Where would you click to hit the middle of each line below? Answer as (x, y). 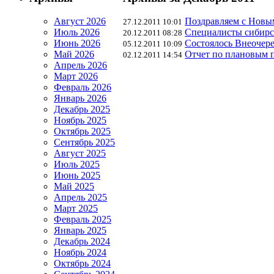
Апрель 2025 (80, 198)
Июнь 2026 (77, 43)
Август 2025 (80, 154)
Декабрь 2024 (82, 242)
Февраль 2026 (83, 87)
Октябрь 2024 (82, 264)
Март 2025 (76, 209)
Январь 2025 (80, 231)
